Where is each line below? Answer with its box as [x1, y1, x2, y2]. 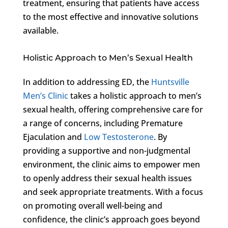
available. [22, 24, 59, 36]
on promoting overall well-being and [22, 199, 162, 211]
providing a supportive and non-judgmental [22, 145, 190, 156]
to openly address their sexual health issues [22, 172, 192, 184]
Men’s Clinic [22, 90, 68, 101]
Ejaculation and [22, 131, 84, 142]
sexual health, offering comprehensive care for [22, 103, 203, 115]
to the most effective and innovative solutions [22, 11, 198, 22]
